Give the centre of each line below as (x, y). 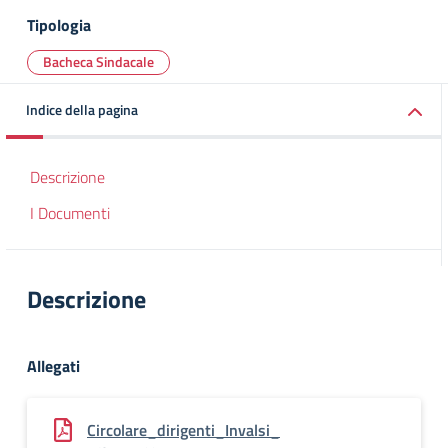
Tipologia (59, 25)
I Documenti (70, 213)
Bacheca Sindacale (98, 61)
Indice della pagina (82, 109)
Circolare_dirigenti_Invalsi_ (183, 430)
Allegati (53, 366)
